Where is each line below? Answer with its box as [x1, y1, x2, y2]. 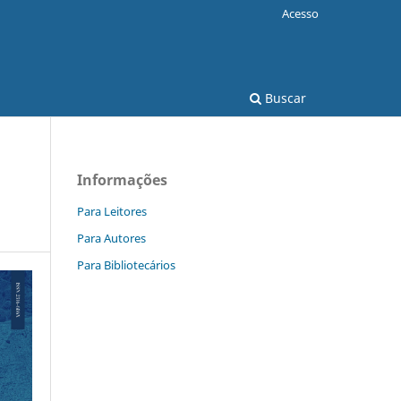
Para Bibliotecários [77, 256, 175, 273]
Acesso [282, 4, 319, 21]
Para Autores [77, 229, 146, 246]
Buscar [261, 89, 306, 107]
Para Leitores [77, 202, 147, 219]
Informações [77, 169, 167, 190]
